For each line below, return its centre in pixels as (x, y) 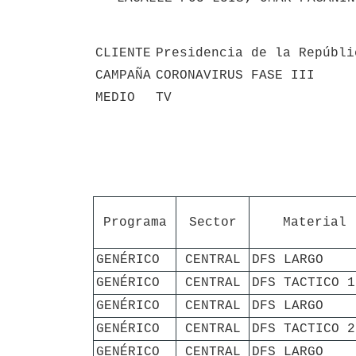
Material (314, 222)
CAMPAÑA (123, 75)
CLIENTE (123, 53)
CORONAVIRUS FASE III (235, 75)
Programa (135, 222)
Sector (213, 222)
